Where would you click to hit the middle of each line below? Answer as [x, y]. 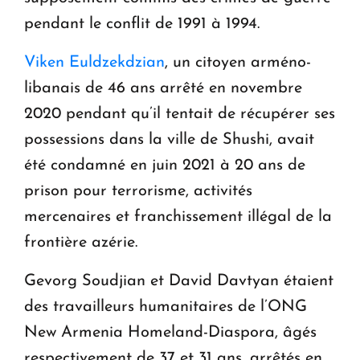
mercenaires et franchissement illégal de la [178, 217]
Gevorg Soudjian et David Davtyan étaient [179, 281]
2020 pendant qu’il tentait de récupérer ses [180, 114]
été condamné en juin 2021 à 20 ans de [165, 165]
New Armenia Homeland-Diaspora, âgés [170, 332]
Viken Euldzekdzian [94, 62]
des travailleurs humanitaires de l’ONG [166, 307]
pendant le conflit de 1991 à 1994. [142, 24]
